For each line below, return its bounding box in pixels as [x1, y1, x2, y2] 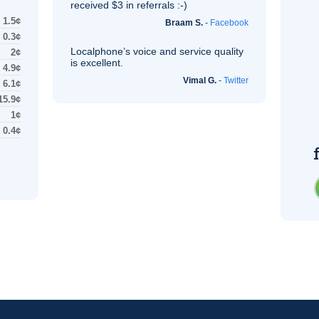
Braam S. [165, 18, 203, 28]
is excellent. [70, 57, 123, 68]
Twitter [224, 75, 249, 85]
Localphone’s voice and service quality [70, 46, 244, 57]
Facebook [210, 18, 249, 28]
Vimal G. [183, 75, 216, 85]
